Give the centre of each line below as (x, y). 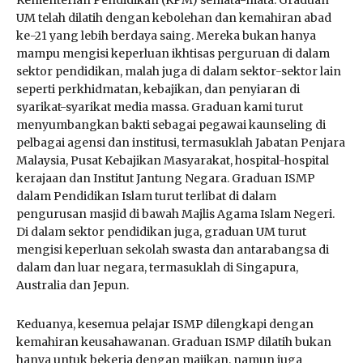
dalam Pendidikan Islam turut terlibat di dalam (146, 196)
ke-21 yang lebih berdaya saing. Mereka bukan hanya (166, 35)
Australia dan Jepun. (73, 285)
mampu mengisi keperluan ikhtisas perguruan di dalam (173, 53)
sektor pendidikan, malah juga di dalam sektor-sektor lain (179, 71)
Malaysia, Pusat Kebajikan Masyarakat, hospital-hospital (173, 160)
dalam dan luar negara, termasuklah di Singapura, (157, 267)
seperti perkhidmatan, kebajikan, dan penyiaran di (158, 89)
